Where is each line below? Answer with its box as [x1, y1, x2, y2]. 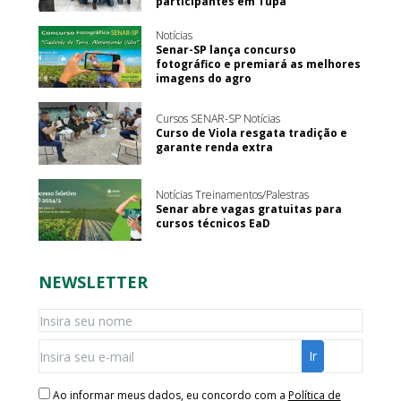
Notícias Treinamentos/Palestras [156, 187, 310, 203]
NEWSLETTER [38, 271, 148, 294]
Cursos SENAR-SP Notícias [156, 111, 281, 127]
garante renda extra [156, 140, 274, 156]
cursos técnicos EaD [156, 216, 271, 232]
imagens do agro [156, 70, 252, 86]
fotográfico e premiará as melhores [156, 55, 362, 72]
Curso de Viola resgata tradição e [156, 125, 348, 141]
